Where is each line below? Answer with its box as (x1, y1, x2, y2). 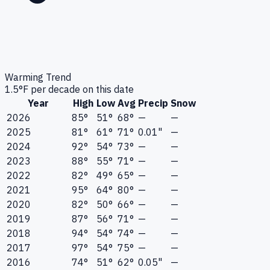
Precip (138, 97, 168, 110)
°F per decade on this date (19, 83, 134, 96)
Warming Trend (5, 71, 71, 84)
